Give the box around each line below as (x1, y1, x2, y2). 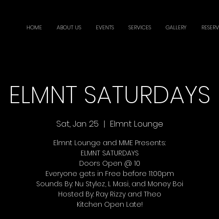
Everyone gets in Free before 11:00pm (45, 168, 174, 178)
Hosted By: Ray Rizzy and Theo (58, 189, 161, 199)
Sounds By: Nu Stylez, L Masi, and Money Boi (36, 178, 183, 189)
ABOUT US (57, 23, 81, 31)
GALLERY (166, 23, 187, 31)
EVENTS (96, 23, 114, 31)
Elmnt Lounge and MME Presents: (53, 137, 166, 148)
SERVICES (129, 23, 151, 31)
